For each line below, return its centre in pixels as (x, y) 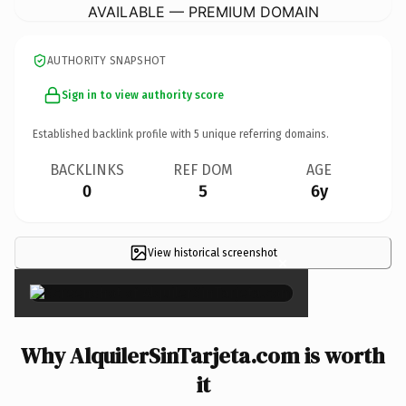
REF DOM (203, 169)
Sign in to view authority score (143, 95)
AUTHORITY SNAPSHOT (107, 60)
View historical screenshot (212, 252)
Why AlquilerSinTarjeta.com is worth (203, 355)
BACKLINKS (87, 169)
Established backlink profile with (113, 134)
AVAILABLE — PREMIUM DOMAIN (203, 11)
